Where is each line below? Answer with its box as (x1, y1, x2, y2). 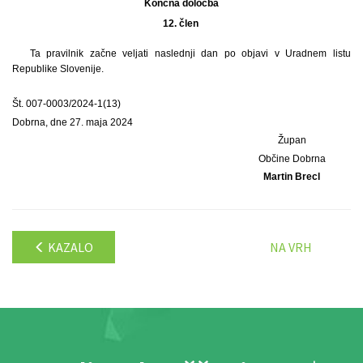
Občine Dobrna (258, 152, 328, 164)
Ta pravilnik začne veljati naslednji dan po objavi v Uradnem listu (29, 47, 351, 59)
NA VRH (270, 238, 312, 255)
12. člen (162, 17, 201, 29)
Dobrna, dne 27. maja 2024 (12, 116, 133, 128)
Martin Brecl (263, 171, 323, 183)
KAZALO (45, 238, 93, 255)
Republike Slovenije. (12, 62, 104, 75)
